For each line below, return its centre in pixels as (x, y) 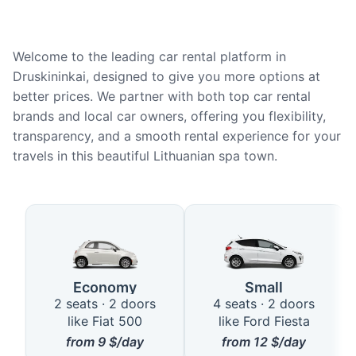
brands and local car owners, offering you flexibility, (169, 116)
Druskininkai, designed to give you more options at (166, 76)
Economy (105, 287)
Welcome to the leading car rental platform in (149, 56)
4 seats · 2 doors (264, 304)
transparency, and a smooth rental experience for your (177, 136)
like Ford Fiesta (264, 321)
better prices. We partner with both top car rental (162, 96)
